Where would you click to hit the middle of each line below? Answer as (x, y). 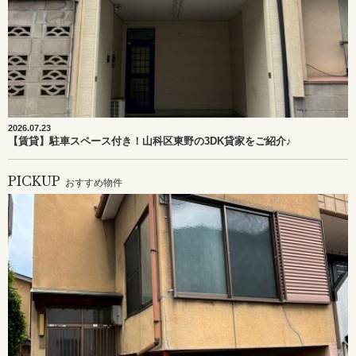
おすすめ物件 (94, 183)
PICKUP (34, 181)
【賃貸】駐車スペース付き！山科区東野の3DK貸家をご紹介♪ (150, 141)
